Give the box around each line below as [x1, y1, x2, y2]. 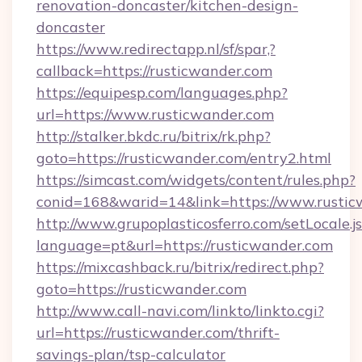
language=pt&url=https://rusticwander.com [36, 236, 333, 255]
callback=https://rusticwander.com [36, 61, 272, 80]
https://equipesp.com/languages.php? [36, 83, 288, 102]
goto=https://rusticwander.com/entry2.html [36, 149, 331, 167]
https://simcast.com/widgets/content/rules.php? [36, 170, 356, 189]
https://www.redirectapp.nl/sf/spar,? [36, 40, 276, 58]
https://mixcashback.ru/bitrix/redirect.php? [36, 258, 324, 276]
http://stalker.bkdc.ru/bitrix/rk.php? [36, 127, 271, 145]
